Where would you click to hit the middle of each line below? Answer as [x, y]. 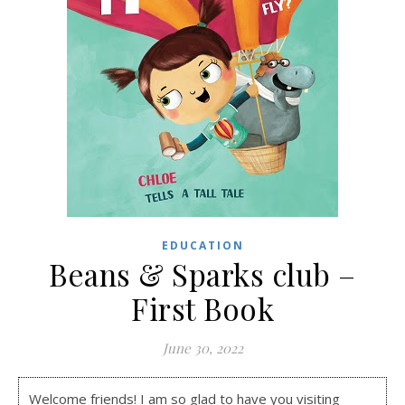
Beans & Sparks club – [202, 274]
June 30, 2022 [202, 348]
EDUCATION [202, 245]
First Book [202, 308]
